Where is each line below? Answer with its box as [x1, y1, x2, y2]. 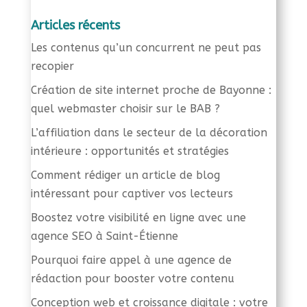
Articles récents [30, 18, 120, 33]
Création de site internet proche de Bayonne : [30, 84, 271, 97]
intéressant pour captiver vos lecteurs [30, 187, 233, 200]
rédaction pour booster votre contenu [30, 272, 234, 285]
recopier [30, 60, 74, 73]
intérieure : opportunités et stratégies [30, 145, 229, 158]
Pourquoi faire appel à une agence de [30, 254, 232, 267]
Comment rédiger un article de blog [30, 169, 220, 182]
